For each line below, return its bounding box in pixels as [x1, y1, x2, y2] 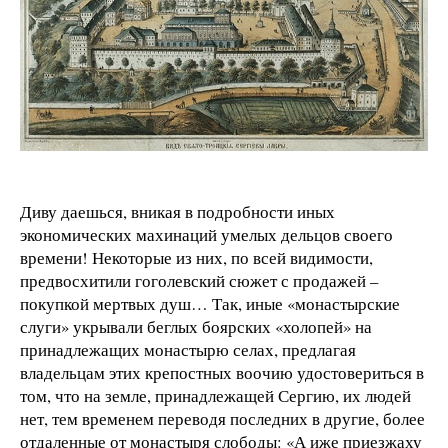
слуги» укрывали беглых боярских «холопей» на [20, 314, 372, 338]
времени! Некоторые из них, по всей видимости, [20, 245, 373, 269]
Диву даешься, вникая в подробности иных [20, 199, 335, 223]
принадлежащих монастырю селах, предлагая [20, 337, 356, 361]
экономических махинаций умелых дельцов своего [20, 222, 393, 246]
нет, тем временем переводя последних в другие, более [20, 406, 425, 430]
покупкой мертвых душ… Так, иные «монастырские [20, 291, 400, 315]
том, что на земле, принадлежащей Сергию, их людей [20, 383, 411, 407]
